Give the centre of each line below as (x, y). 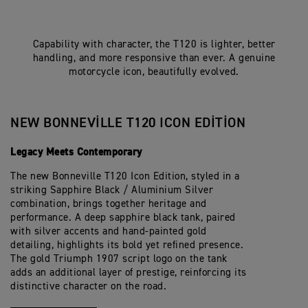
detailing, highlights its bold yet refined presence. (127, 245)
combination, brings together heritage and (109, 204)
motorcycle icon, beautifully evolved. (154, 72)
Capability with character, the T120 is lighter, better (154, 45)
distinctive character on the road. (90, 287)
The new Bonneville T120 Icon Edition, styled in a (125, 177)
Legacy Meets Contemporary (78, 153)
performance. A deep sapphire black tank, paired (123, 218)
